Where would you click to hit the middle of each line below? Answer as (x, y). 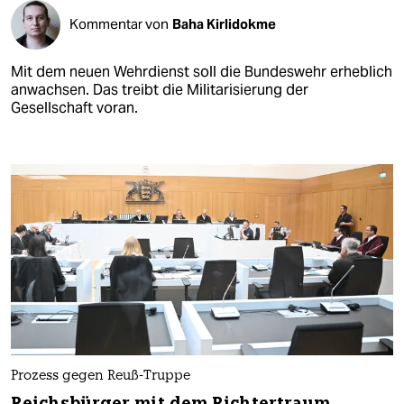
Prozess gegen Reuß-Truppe (101, 377)
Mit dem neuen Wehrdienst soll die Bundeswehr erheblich (202, 71)
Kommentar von (119, 24)
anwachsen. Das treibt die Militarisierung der (160, 89)
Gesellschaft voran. (74, 107)
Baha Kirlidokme (224, 24)
